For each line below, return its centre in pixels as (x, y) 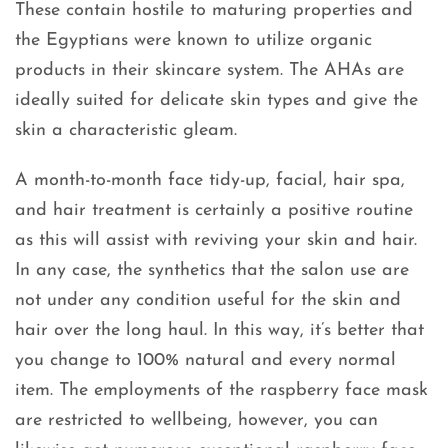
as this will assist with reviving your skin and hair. (216, 241)
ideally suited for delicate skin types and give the (216, 101)
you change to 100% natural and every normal (205, 361)
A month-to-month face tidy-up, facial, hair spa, (210, 181)
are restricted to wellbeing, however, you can (196, 421)
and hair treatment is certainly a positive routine (214, 211)
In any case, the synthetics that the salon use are (212, 271)
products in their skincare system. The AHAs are (209, 71)
